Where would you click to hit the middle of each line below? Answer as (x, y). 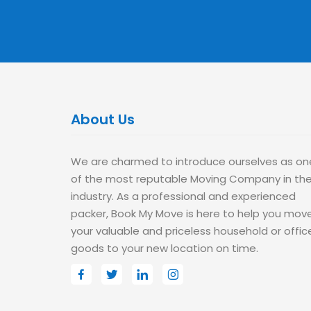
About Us (103, 119)
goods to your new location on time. (165, 248)
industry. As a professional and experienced (183, 196)
